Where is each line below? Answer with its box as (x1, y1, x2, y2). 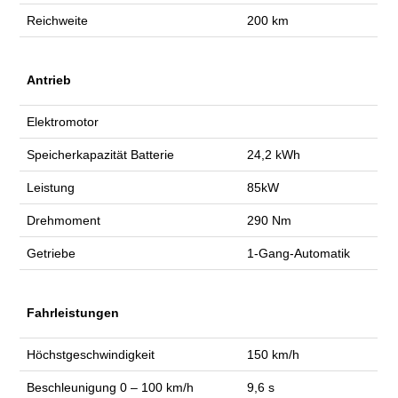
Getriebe (27, 246, 76, 261)
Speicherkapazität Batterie (27, 147, 175, 163)
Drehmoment (27, 213, 101, 228)
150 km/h (247, 347, 300, 362)
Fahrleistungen (27, 306, 120, 321)
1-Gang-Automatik (247, 246, 351, 261)
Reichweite (27, 13, 89, 28)
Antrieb (27, 73, 72, 88)
